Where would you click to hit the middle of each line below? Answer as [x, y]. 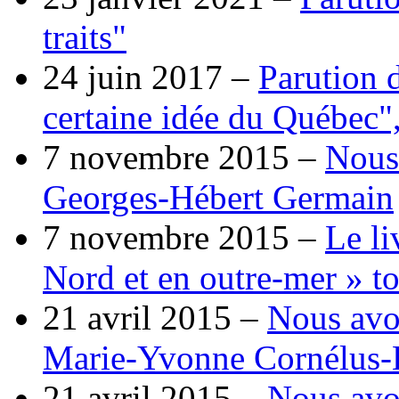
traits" [85, 37]
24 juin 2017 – [151, 77]
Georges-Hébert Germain [218, 197]
